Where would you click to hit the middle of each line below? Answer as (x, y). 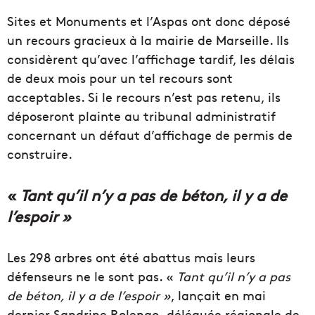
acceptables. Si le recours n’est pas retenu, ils (144, 97)
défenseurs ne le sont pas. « (92, 276)
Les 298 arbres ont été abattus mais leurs (131, 257)
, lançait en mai (218, 295)
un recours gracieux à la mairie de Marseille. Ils (148, 40)
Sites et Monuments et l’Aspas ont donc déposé (149, 21)
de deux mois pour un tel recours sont (120, 78)
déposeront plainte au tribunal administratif (141, 116)
